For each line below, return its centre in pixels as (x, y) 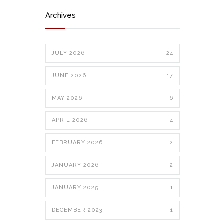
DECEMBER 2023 (77, 210)
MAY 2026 (67, 98)
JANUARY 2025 (75, 187)
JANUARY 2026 (75, 165)
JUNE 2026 (69, 75)
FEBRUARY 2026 (77, 143)
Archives (60, 15)
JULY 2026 (68, 53)
